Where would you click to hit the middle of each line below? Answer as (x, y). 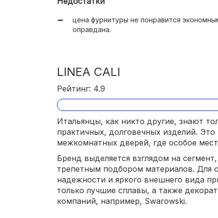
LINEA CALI (89, 72)
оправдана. (92, 29)
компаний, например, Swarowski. (122, 201)
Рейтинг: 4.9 (81, 88)
